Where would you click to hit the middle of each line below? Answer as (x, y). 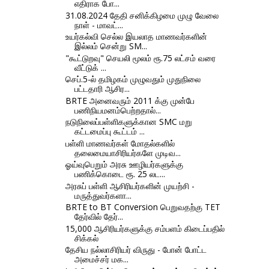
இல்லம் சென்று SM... (110, 46)
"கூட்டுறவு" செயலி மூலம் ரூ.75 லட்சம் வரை (140, 58)
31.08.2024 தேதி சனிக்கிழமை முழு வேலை (142, 15)
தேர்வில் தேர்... (98, 217)
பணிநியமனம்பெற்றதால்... (117, 110)
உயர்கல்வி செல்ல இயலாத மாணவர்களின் (136, 37)
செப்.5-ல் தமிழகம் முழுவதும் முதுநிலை (133, 79)
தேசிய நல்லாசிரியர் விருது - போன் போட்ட (136, 250)
